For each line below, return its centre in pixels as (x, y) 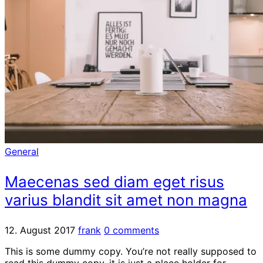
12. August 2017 (40, 230)
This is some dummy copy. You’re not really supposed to (131, 251)
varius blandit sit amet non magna (126, 200)
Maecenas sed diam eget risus (114, 181)
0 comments (131, 230)
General (22, 151)
